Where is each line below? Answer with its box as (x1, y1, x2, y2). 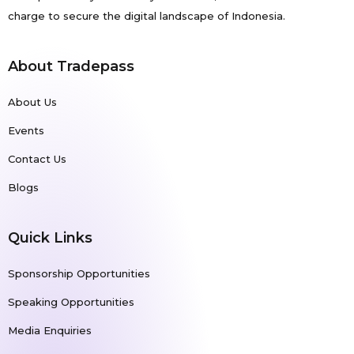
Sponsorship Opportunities (7, 266, 150, 280)
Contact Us (7, 152, 66, 165)
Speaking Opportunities (7, 295, 134, 308)
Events (7, 123, 44, 137)
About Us (7, 95, 57, 108)
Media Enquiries (7, 323, 92, 337)
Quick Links (7, 228, 92, 247)
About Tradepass (7, 57, 134, 75)
